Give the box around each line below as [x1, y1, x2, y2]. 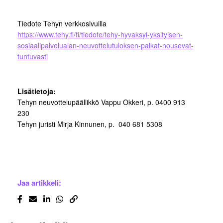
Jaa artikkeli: [17, 177, 61, 189]
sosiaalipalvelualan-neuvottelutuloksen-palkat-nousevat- [17, 40, 194, 51]
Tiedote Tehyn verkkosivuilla [17, 18, 107, 29]
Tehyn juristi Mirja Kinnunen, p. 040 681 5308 [17, 119, 162, 129]
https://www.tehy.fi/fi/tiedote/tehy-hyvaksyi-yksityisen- [17, 29, 183, 40]
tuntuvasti [17, 51, 48, 62]
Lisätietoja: [17, 86, 56, 97]
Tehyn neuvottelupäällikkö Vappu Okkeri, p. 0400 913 [17, 97, 185, 108]
